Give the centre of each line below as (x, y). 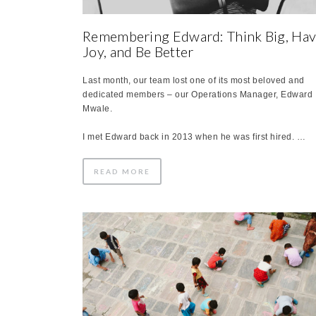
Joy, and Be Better (138, 51)
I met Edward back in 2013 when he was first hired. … (194, 136)
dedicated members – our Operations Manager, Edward (197, 94)
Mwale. (97, 108)
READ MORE (122, 171)
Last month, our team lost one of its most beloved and (194, 80)
